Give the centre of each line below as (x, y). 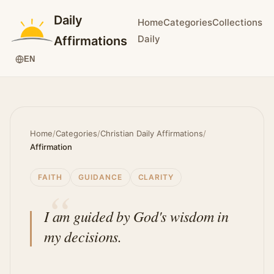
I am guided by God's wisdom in (136, 216)
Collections (238, 22)
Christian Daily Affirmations (152, 133)
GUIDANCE (100, 177)
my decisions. (83, 236)
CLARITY (156, 177)
